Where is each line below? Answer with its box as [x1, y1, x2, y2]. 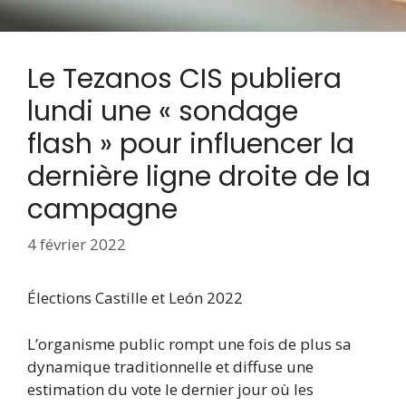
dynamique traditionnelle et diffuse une [27, 355, 314, 377]
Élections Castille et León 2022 [27, 287, 243, 309]
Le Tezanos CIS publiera [27, 59, 342, 98]
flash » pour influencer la [27, 124, 354, 163]
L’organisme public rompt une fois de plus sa [27, 333, 352, 354]
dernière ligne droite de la [27, 157, 371, 196]
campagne [27, 189, 178, 228]
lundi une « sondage [27, 92, 298, 130]
